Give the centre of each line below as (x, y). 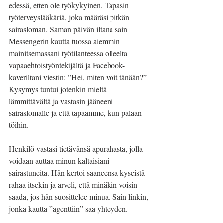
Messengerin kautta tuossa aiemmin (65, 41)
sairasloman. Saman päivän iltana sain (69, 29)
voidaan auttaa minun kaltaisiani (60, 161)
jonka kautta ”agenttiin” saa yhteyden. (69, 208)
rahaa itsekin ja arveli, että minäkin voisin (74, 184)
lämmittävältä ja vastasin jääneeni (62, 101)
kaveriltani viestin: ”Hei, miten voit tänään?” (79, 77)
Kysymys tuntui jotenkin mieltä (59, 89)
